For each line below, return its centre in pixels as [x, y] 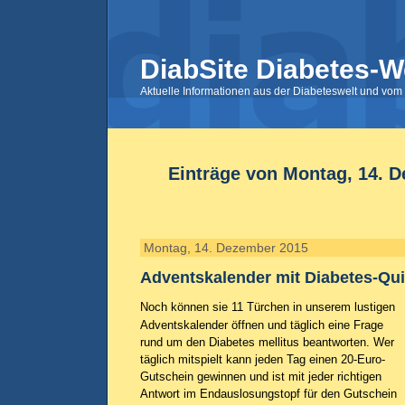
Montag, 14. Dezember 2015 [226, 248]
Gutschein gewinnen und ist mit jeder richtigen [261, 377]
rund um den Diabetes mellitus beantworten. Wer [267, 342]
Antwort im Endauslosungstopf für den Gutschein [268, 394]
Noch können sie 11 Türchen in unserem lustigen [268, 307]
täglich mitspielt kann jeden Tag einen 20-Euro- [263, 359]
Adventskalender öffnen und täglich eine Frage [262, 325]
